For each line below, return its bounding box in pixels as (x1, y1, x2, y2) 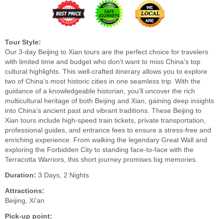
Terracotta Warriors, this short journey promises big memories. (5, 155, 197, 163)
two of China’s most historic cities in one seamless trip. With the (5, 77, 200, 85)
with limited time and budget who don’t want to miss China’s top (5, 58, 200, 66)
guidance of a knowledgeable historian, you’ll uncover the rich (5, 87, 195, 95)
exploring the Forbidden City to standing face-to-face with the (5, 146, 194, 153)
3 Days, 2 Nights (36, 171, 89, 179)
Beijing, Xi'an (5, 197, 44, 204)
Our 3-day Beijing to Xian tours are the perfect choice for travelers (5, 48, 208, 56)
